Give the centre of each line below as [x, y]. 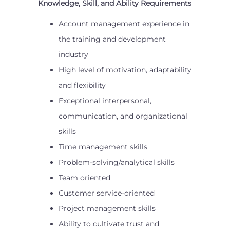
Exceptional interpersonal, [105, 101]
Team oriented [84, 178]
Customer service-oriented [107, 193]
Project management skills [107, 208]
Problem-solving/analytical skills [117, 162]
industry [73, 54]
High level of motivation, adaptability [125, 70]
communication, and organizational [123, 116]
